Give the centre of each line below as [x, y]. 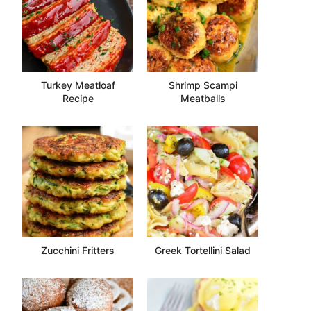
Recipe [78, 98]
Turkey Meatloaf [78, 85]
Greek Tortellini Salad [203, 250]
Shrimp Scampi [203, 85]
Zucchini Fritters [78, 250]
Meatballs [203, 98]
